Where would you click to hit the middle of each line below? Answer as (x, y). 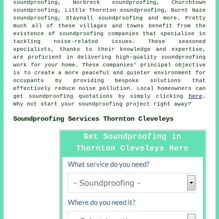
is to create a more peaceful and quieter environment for (109, 73)
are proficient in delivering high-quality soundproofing (109, 57)
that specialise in (172, 34)
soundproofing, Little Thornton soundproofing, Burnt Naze (109, 11)
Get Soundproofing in (132, 137)
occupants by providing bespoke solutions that (109, 81)
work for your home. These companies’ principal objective (109, 65)
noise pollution (104, 89)
